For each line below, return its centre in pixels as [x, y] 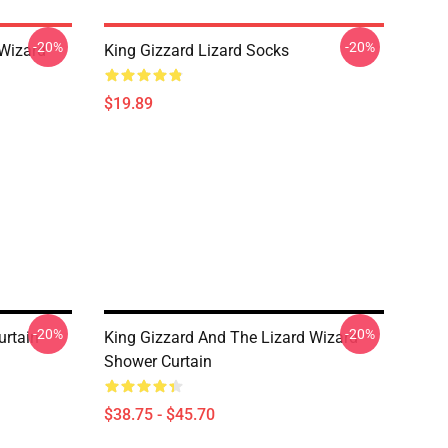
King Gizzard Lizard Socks [196, 50]
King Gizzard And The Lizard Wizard [231, 337]
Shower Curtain [158, 361]
